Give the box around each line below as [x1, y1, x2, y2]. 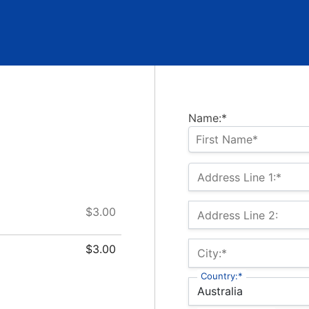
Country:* [201, 270, 243, 281]
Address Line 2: [197, 208, 278, 223]
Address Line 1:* [197, 170, 281, 184]
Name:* [188, 111, 227, 125]
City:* [197, 246, 227, 261]
